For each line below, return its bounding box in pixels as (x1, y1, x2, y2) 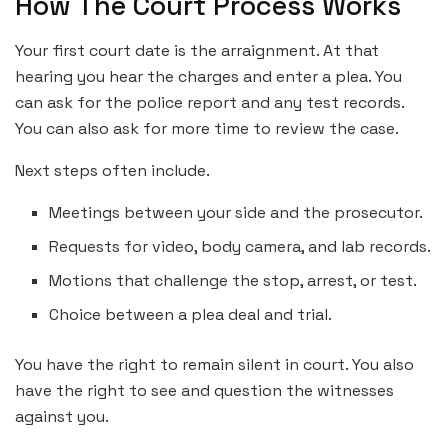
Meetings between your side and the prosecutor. (49, 202, 424, 224)
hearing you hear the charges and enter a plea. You (15, 66, 402, 88)
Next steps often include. (15, 160, 210, 182)
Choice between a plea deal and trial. (49, 304, 333, 326)
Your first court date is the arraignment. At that (15, 40, 379, 62)
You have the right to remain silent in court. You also (15, 354, 414, 376)
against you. (15, 406, 109, 428)
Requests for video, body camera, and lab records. (49, 236, 432, 258)
